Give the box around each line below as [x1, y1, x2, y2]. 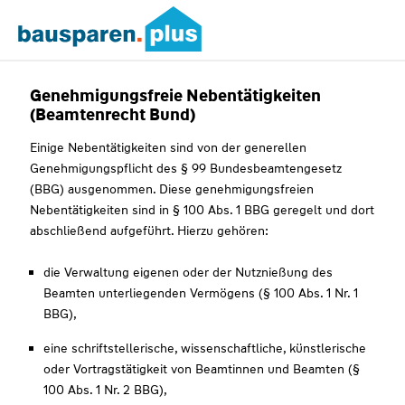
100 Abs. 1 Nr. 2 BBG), [43, 381, 168, 398]
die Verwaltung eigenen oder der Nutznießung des [43, 264, 334, 280]
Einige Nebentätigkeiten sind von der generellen [30, 139, 307, 155]
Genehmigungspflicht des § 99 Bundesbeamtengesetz [30, 160, 343, 176]
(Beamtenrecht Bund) [30, 103, 196, 126]
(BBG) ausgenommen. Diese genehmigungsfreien [30, 181, 315, 197]
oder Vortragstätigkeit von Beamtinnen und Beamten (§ [43, 361, 361, 377]
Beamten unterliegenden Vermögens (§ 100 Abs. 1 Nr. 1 [43, 285, 359, 301]
